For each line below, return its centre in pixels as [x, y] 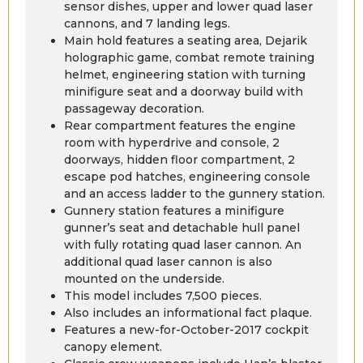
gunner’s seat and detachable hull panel [182, 227]
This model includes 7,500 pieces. [163, 295]
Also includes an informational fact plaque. [188, 312]
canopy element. [113, 346]
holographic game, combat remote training [189, 57]
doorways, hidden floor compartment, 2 [179, 159]
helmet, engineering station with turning [185, 74]
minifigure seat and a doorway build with [184, 91]
